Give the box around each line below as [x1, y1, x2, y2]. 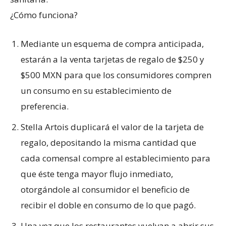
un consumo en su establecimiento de [21, 84, 172, 96]
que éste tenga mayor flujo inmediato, [21, 167, 173, 180]
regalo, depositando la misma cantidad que [21, 136, 196, 148]
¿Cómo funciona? [10, 9, 78, 21]
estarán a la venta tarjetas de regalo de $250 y [21, 53, 204, 65]
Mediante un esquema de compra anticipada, [21, 37, 204, 49]
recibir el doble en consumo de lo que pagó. [21, 199, 196, 211]
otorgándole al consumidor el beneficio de [21, 183, 190, 195]
